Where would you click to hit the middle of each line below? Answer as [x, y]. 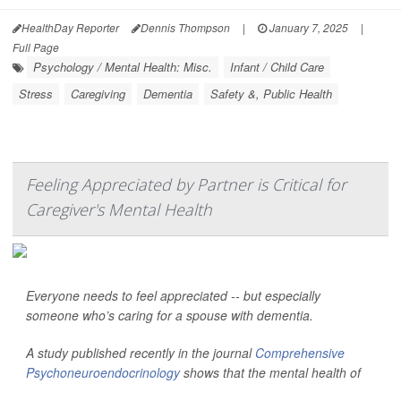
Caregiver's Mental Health [119, 209]
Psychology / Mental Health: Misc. [123, 67]
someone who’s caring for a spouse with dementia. [170, 315]
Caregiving [98, 94]
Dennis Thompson [185, 27]
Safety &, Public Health [271, 94]
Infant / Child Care [277, 67]
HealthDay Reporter [70, 27]
